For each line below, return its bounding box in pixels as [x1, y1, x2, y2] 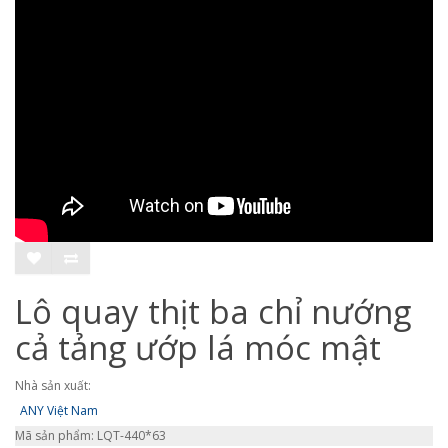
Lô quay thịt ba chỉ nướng [15, 289, 411, 335]
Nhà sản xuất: [15, 377, 91, 395]
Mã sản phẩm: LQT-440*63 [15, 427, 166, 445]
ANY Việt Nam [20, 402, 98, 420]
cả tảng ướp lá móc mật [15, 325, 381, 371]
